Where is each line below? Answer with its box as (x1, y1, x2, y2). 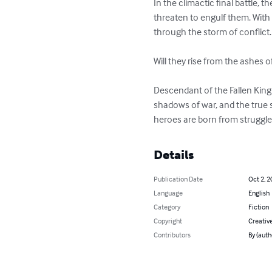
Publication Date (154, 174, 203, 184)
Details (154, 148, 194, 163)
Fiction (248, 202, 269, 212)
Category (154, 202, 181, 212)
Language (154, 188, 183, 198)
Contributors (154, 230, 191, 240)
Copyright (154, 216, 183, 226)
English (248, 188, 270, 198)
